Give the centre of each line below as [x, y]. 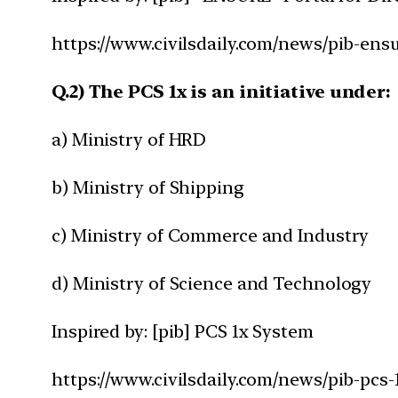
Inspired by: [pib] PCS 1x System [183, 331]
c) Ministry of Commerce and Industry [211, 235]
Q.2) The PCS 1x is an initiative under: [222, 91]
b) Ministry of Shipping [148, 187]
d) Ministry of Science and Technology [212, 283]
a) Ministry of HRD [129, 139]
